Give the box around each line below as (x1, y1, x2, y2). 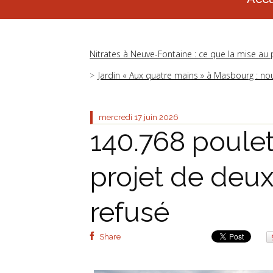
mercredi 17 (99, 113, 142, 122)
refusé (90, 196, 169, 229)
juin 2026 (144, 113, 179, 122)
